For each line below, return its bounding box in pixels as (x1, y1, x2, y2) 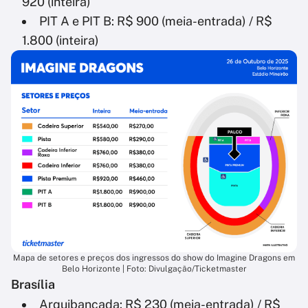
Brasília (11, 276, 55, 291)
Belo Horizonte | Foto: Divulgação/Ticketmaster (61, 263, 247, 274)
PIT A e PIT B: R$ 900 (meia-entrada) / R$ (39, 14, 272, 29)
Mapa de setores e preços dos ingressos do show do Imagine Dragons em (13, 252, 295, 263)
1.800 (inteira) (22, 33, 99, 48)
